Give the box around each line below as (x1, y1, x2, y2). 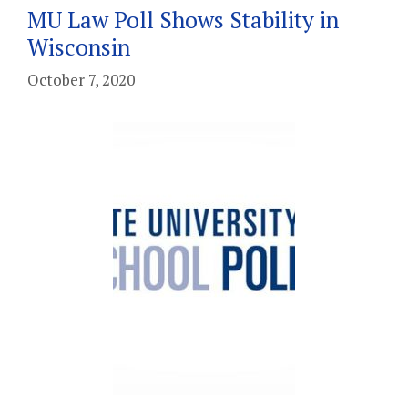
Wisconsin (27, 31, 130, 62)
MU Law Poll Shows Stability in (27, 4, 339, 35)
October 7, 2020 (27, 69, 135, 90)
